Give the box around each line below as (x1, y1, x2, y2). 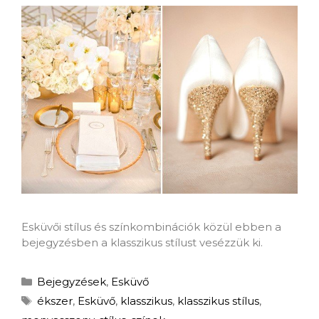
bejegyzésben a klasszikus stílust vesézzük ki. (21, 236, 263, 250)
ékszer (37, 294, 73, 308)
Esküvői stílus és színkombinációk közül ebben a (21, 220, 281, 234)
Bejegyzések (37, 275, 106, 289)
